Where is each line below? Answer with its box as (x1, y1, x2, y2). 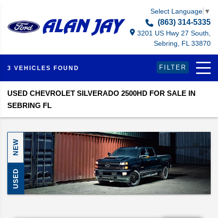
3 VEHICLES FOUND (7, 65, 79, 72)
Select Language (150, 7, 202, 15)
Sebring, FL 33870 (154, 39, 211, 47)
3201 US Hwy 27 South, (137, 29, 211, 37)
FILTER (159, 64, 186, 72)
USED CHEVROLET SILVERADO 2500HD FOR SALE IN (7, 89, 196, 97)
